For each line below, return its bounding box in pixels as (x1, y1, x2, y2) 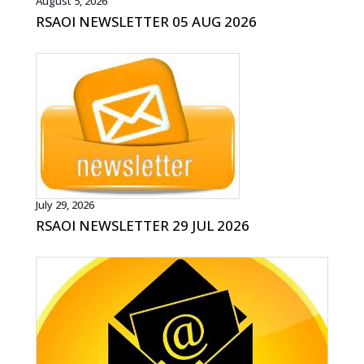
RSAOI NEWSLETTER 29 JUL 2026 (36, 215, 250, 235)
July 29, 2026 (36, 197, 95, 212)
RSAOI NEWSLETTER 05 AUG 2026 (36, 11, 258, 31)
